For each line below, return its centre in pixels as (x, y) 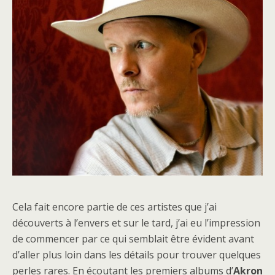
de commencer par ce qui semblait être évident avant (133, 239)
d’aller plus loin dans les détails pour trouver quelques (137, 255)
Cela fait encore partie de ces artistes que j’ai (114, 207)
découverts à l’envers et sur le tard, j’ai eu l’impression (136, 223)
